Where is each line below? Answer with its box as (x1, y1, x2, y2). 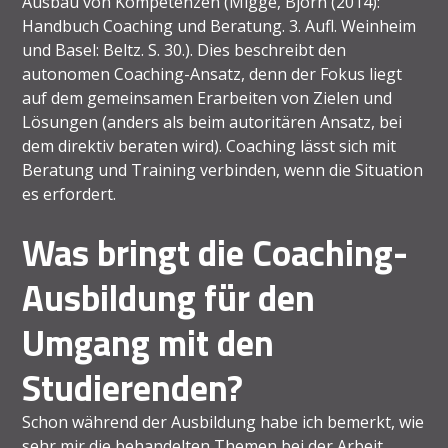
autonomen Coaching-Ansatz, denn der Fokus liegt (22, 62, 403, 85)
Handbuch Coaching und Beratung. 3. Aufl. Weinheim (22, 14, 417, 37)
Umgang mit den (22, 314, 275, 370)
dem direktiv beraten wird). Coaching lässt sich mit (22, 134, 397, 157)
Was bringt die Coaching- (22, 224, 409, 280)
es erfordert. (22, 182, 117, 205)
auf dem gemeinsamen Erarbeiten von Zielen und (22, 86, 393, 109)
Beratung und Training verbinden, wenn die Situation (22, 158, 424, 181)
